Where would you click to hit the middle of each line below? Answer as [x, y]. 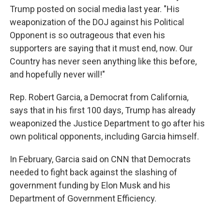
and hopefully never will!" [57, 74]
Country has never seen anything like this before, [103, 61]
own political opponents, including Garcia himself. [104, 136]
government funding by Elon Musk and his [90, 185]
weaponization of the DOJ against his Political [97, 22]
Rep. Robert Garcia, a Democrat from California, [99, 97]
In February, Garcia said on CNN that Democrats [100, 159]
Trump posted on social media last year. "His [95, 9]
